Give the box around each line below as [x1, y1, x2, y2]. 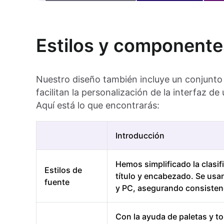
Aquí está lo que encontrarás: [36, 100, 159, 111]
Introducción [115, 130, 164, 141]
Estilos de [44, 165, 82, 175]
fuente [44, 177, 69, 187]
